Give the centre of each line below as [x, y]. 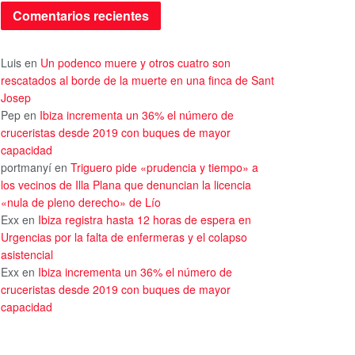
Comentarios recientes [81, 16]
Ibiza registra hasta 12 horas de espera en [145, 220]
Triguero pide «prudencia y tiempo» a [164, 168]
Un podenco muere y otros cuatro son [136, 63]
